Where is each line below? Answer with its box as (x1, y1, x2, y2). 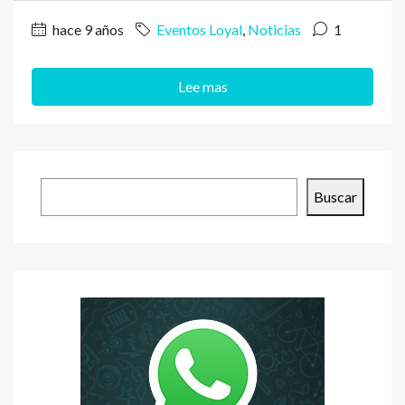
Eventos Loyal (156, 20, 242, 38)
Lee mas (177, 77, 228, 95)
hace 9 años (50, 20, 124, 38)
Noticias (248, 20, 301, 38)
